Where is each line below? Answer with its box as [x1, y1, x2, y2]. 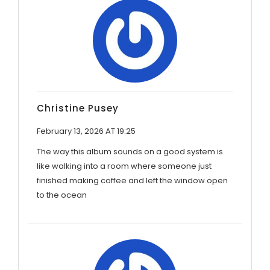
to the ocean [37, 189, 87, 201]
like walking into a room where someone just [37, 160, 212, 172]
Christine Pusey [37, 101, 119, 115]
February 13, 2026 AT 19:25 [37, 125, 136, 137]
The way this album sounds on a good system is [37, 145, 223, 157]
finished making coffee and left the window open [37, 174, 228, 186]
